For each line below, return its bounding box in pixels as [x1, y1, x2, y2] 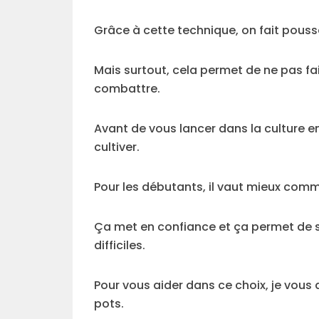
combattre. [94, 80, 160, 97]
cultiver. [94, 139, 140, 155]
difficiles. [94, 237, 145, 253]
